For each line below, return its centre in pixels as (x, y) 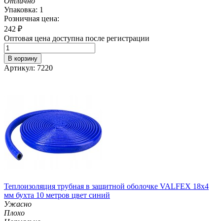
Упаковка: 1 (24, 9)
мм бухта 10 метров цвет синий (57, 195)
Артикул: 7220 (28, 68)
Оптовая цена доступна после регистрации (77, 38)
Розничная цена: (32, 18)
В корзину (23, 58)
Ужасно (18, 204)
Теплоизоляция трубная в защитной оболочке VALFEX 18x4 (106, 186)
